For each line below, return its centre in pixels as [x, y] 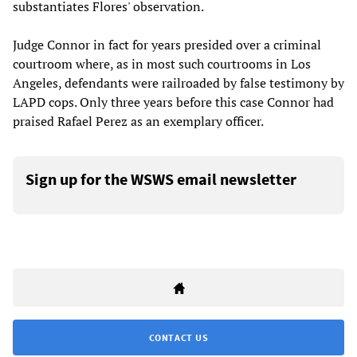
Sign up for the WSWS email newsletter [161, 179]
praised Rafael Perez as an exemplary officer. [138, 122]
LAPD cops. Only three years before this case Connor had [173, 102]
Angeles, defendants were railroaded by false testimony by [178, 83]
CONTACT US [178, 338]
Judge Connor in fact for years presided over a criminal [167, 45]
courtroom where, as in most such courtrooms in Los [162, 64]
